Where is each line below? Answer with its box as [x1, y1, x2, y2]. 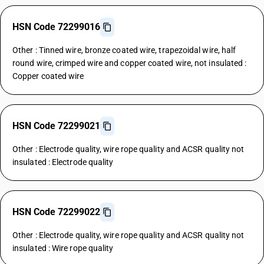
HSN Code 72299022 [12, 206, 100, 217]
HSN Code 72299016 [12, 21, 100, 32]
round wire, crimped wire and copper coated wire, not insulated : [12, 58, 247, 68]
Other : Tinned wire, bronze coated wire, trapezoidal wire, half [12, 45, 236, 55]
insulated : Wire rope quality [12, 243, 114, 253]
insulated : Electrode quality [12, 157, 114, 167]
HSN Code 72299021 [12, 120, 100, 131]
